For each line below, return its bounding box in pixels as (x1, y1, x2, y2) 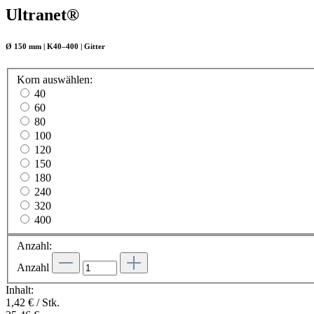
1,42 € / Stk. (6, 296, 60, 309)
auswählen (40, 73, 90, 86)
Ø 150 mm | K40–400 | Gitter (6, 41, 105, 50)
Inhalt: (6, 284, 34, 296)
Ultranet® (6, 6, 79, 24)
